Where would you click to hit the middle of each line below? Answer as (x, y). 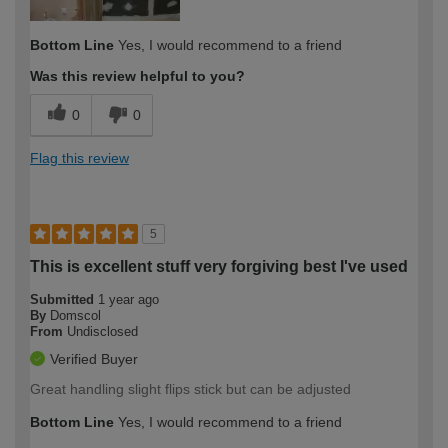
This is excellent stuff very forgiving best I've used (219, 266)
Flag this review (79, 157)
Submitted (64, 299)
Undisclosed (102, 331)
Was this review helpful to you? (137, 75)
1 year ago (128, 299)
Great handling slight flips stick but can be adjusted (190, 388)
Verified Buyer (94, 358)
